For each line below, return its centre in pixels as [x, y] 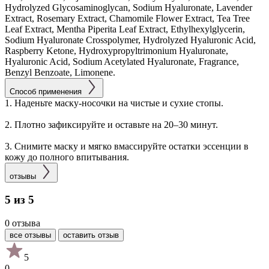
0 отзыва [23, 223]
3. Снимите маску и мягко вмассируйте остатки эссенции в [127, 146]
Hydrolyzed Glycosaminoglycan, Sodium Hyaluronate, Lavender [128, 7]
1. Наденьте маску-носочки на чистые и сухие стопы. [114, 103]
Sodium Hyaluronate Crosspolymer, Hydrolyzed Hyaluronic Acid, [130, 40]
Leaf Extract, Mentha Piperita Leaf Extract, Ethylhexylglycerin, [125, 29]
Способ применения [46, 91]
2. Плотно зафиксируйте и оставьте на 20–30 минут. [111, 124]
